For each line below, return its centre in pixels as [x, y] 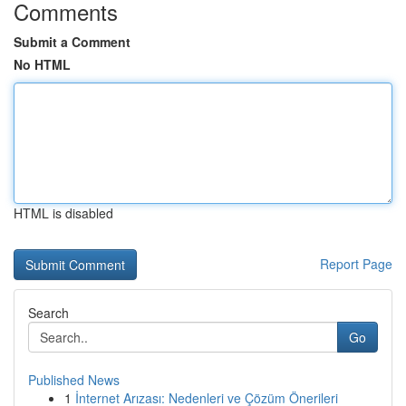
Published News [74, 380]
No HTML [42, 64]
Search [48, 313]
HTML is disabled [63, 213]
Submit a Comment [72, 42]
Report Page [356, 264]
